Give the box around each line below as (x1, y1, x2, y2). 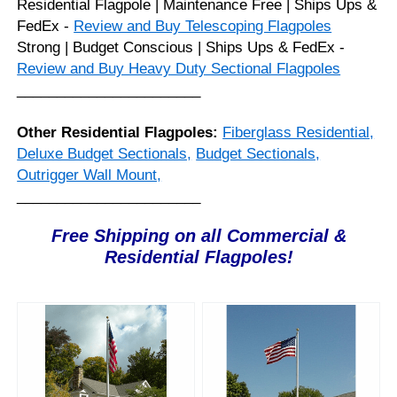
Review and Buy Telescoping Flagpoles (74, 18, 332, 35)
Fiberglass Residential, (222, 124, 375, 141)
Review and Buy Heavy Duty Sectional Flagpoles (17, 60, 341, 77)
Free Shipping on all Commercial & (51, 225, 346, 245)
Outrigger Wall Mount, (17, 167, 162, 183)
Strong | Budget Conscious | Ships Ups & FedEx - (17, 39, 346, 56)
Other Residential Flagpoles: (17, 124, 219, 141)
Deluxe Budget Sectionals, (17, 145, 192, 162)
